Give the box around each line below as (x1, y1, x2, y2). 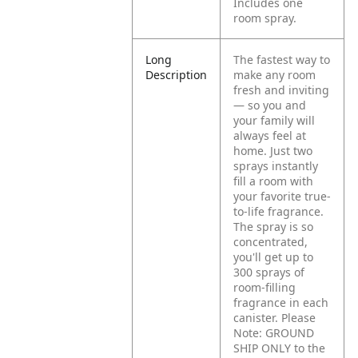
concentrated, (233, 234, 308, 249)
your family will (233, 113, 316, 128)
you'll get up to (233, 249, 314, 265)
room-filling (233, 280, 296, 295)
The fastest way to (233, 52, 331, 67)
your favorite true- (233, 189, 332, 204)
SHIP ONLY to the (233, 340, 326, 356)
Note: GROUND (233, 325, 315, 340)
